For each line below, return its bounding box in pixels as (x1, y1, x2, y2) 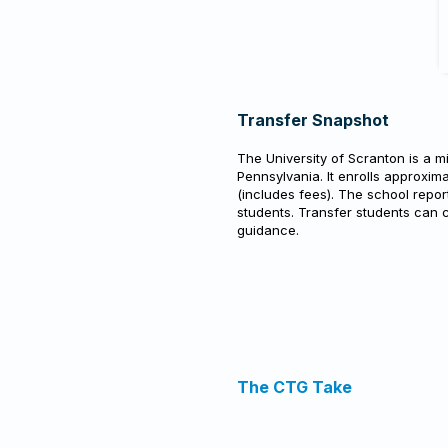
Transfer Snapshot (237, 110, 389, 130)
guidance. (237, 222, 299, 238)
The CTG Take (237, 377, 352, 397)
